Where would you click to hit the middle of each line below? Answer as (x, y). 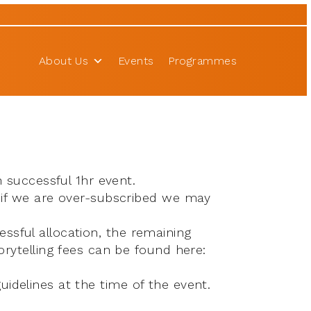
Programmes (202, 61)
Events (136, 61)
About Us (64, 61)
